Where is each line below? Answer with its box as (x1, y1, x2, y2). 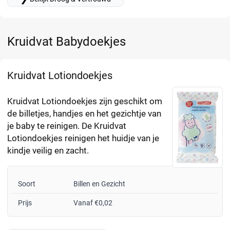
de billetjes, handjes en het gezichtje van (7, 108, 161, 119)
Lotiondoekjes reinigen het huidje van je (7, 133, 159, 144)
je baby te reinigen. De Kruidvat (7, 121, 126, 131)
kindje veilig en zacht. (7, 145, 89, 156)
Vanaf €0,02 (73, 199, 112, 207)
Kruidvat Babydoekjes (7, 34, 126, 49)
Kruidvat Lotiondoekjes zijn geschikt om (7, 96, 162, 107)
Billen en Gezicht (73, 180, 125, 188)
